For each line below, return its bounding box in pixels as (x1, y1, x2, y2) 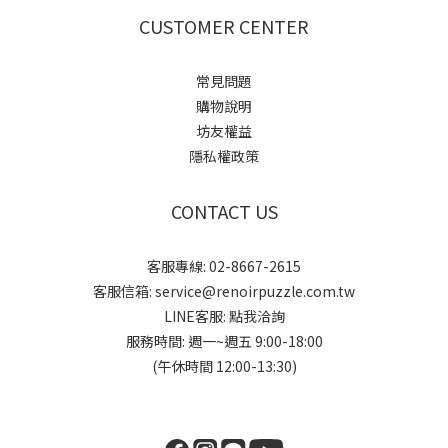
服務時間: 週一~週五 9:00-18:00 (125, 331, 323, 351)
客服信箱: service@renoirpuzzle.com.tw (93, 281, 355, 301)
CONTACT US (170, 198, 278, 224)
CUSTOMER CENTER (139, 13, 309, 39)
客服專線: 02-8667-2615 (147, 256, 301, 276)
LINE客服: (163, 306, 229, 326)
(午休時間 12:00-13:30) (151, 356, 297, 376)
